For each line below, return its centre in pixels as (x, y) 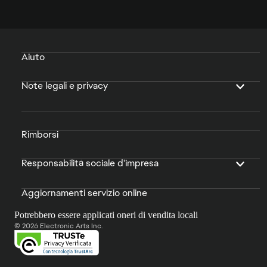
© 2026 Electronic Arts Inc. (59, 226)
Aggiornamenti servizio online (84, 193)
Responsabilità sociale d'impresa (90, 163)
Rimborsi (40, 134)
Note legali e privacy (65, 85)
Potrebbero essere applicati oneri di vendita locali (106, 215)
